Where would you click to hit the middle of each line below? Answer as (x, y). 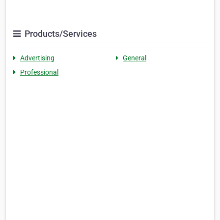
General (135, 58)
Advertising (37, 58)
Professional (39, 72)
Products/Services (60, 33)
